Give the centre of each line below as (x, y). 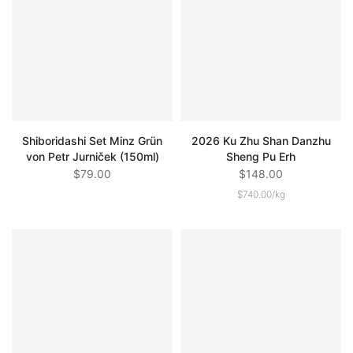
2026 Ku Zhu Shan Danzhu (261, 140)
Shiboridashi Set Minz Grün (92, 140)
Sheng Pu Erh (261, 156)
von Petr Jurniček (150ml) (92, 156)
